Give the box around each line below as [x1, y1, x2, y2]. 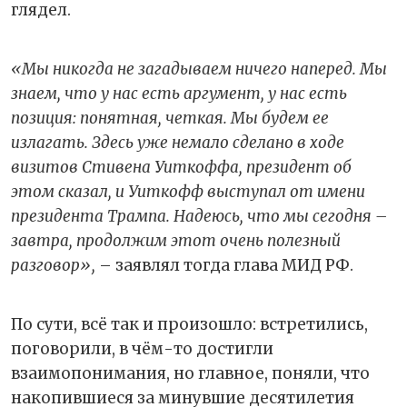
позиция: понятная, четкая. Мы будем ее [11, 107, 329, 128]
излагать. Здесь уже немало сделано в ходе [11, 132, 344, 153]
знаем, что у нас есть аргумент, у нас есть [11, 83, 347, 104]
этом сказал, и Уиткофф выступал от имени [11, 181, 365, 202]
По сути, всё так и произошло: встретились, [11, 313, 368, 334]
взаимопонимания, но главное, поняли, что [11, 362, 370, 383]
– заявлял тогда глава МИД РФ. [95, 254, 353, 275]
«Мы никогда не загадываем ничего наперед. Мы [11, 58, 387, 79]
